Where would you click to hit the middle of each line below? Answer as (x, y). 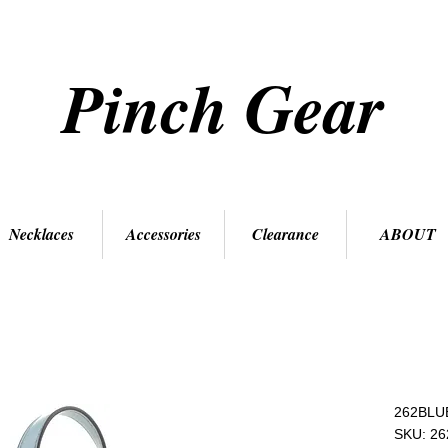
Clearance (285, 234)
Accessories (163, 234)
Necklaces (41, 234)
